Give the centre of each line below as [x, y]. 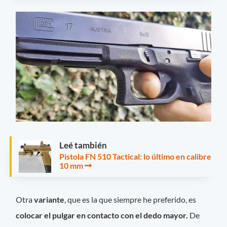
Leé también [83, 145]
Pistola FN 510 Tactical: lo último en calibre [135, 156]
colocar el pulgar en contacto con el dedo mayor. [102, 215]
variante [49, 199]
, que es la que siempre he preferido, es [130, 199]
